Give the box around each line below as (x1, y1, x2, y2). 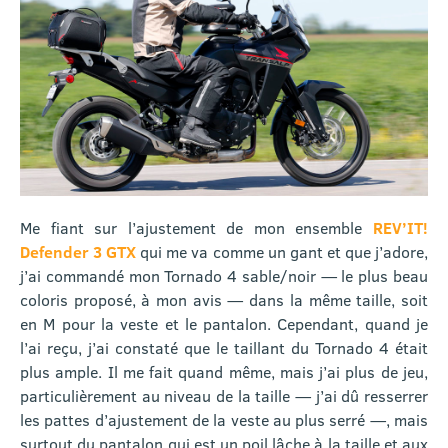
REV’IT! (373, 217, 428, 239)
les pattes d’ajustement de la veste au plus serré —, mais (20, 409, 428, 431)
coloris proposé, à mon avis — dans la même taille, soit (20, 289, 428, 311)
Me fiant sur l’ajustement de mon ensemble (20, 217, 373, 239)
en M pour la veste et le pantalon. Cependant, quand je (20, 313, 428, 335)
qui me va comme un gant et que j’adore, (136, 241, 429, 263)
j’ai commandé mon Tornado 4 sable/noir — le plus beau (20, 265, 428, 287)
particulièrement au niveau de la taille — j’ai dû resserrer (20, 385, 428, 407)
